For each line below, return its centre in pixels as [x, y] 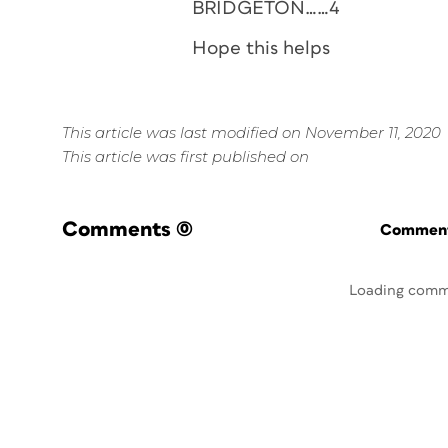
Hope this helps [261, 48]
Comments [116, 229]
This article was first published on [185, 156]
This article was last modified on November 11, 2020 [251, 132]
